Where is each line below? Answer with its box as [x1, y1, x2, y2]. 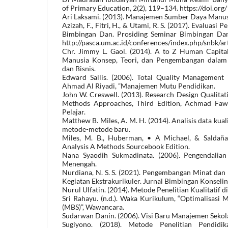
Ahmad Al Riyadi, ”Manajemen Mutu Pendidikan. [62, 81, 215, 90]
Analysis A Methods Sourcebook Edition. [62, 141, 190, 151]
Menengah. [62, 159, 97, 168]
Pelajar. [62, 107, 85, 116]
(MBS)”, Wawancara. [62, 202, 124, 211]
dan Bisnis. [62, 64, 96, 73]
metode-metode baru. [62, 124, 130, 133]
